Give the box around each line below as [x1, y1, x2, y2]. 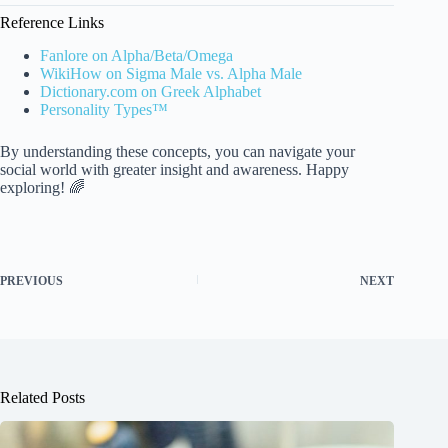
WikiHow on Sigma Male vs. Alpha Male [40, 64, 302, 82]
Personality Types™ [40, 100, 168, 118]
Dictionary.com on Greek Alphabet [40, 82, 261, 100]
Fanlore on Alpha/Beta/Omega [40, 46, 233, 64]
